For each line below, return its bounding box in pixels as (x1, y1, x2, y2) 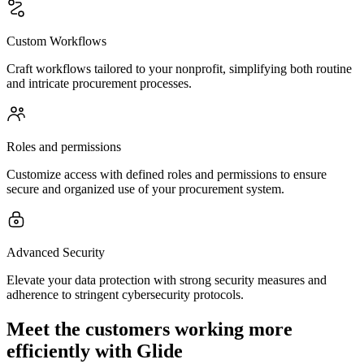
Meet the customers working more (6, 318, 292, 340)
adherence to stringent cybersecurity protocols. (6, 288, 244, 301)
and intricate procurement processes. (6, 76, 192, 90)
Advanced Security (6, 245, 105, 259)
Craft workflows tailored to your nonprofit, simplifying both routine (6, 62, 352, 76)
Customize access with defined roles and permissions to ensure (6, 167, 327, 181)
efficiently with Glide (6, 340, 183, 362)
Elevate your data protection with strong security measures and (6, 273, 327, 287)
